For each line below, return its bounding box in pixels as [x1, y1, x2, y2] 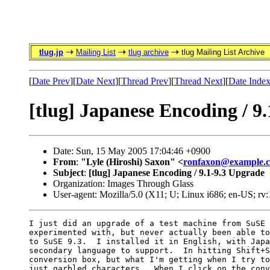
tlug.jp [39, 48, 63, 57]
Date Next [76, 76, 115, 86]
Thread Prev [121, 76, 168, 86]
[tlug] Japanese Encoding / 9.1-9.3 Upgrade [89, 167, 265, 178]
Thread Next [174, 76, 222, 86]
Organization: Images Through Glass [53, 178, 193, 189]
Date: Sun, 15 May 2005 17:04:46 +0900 [53, 145, 210, 156]
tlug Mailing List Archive [179, 48, 265, 57]
